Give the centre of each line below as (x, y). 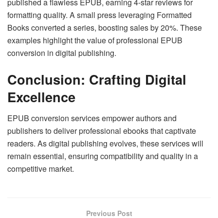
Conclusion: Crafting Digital (97, 79)
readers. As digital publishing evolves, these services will (105, 144)
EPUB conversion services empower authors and (92, 118)
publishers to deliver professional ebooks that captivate (102, 131)
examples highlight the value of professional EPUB (95, 40)
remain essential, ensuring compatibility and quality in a (103, 156)
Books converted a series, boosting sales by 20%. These (105, 28)
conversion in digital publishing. (62, 53)
